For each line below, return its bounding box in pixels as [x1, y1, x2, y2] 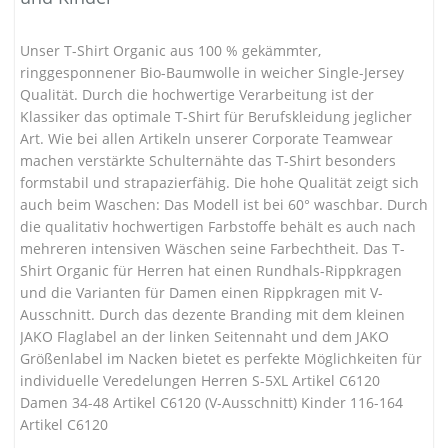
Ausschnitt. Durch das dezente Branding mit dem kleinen [20, 304, 405, 324]
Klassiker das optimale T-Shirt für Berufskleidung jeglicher [20, 106, 412, 126]
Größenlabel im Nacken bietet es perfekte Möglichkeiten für [20, 348, 422, 368]
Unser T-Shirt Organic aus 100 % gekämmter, [20, 40, 321, 60]
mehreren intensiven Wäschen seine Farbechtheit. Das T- [20, 238, 405, 258]
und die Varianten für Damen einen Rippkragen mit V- [20, 282, 383, 302]
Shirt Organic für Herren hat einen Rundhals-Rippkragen [20, 260, 402, 280]
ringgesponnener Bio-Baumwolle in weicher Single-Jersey [20, 62, 404, 82]
